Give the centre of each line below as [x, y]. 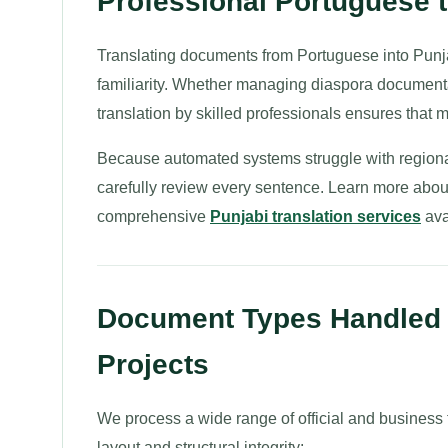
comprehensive [153, 216]
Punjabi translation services [315, 216]
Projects [153, 364]
